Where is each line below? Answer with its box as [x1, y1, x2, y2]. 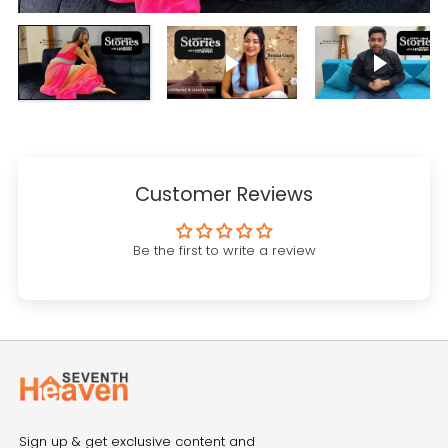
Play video [230, 48, 323, 74]
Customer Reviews [135, 181, 313, 209]
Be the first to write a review [132, 241, 316, 261]
